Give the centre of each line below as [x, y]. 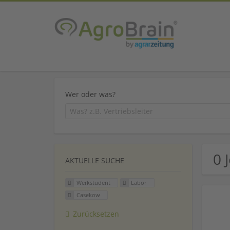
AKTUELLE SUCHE [95, 161]
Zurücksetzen [96, 214]
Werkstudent [93, 183]
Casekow [88, 195]
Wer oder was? [90, 94]
